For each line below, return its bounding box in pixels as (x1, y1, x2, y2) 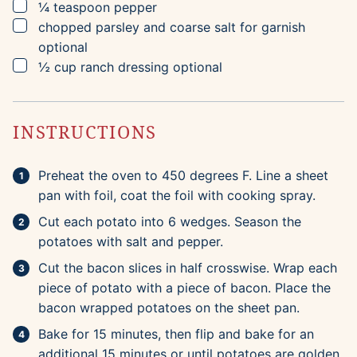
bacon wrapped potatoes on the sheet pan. (38, 300, 300, 316)
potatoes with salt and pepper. (38, 233, 223, 250)
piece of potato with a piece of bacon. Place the (38, 280, 331, 296)
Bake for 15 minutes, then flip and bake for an (38, 326, 314, 343)
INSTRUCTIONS (13, 120, 163, 144)
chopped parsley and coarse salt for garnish (38, 19, 305, 36)
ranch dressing (80, 59, 169, 76)
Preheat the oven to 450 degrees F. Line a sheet (38, 167, 328, 184)
